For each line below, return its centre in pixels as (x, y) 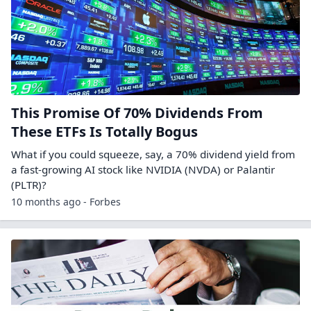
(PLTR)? (29, 185)
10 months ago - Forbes (66, 202)
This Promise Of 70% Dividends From (137, 113)
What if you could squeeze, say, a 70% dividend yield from (153, 154)
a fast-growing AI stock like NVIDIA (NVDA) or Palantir (143, 169)
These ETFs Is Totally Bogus (104, 132)
